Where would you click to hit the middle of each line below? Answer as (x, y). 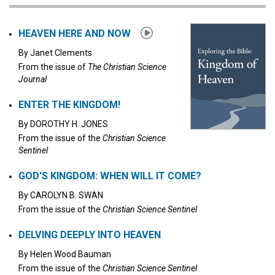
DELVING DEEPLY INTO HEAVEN (90, 235)
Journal (33, 79)
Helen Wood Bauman (71, 254)
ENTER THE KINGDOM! (69, 105)
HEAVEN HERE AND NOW (76, 33)
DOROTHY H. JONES (69, 124)
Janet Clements (61, 53)
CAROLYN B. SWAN (67, 195)
